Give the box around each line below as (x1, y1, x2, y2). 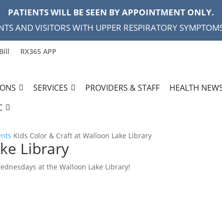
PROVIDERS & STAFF (85, 82, 160, 94)
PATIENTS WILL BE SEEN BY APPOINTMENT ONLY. (8, 6, 214, 18)
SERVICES (33, 82, 68, 94)
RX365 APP (20, 47, 56, 56)
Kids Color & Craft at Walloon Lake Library (13, 131, 152, 141)
